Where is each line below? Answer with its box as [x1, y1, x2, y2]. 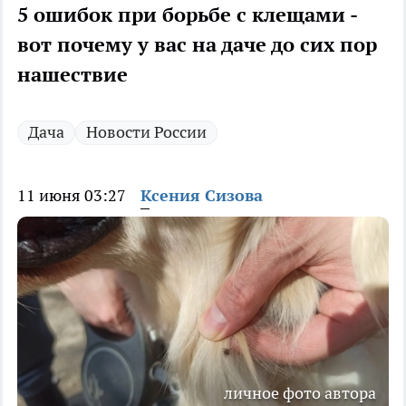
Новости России [86, 121, 207, 143]
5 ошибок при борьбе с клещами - [17, 2, 357, 28]
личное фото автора [224, 382, 376, 404]
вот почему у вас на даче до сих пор [17, 32, 377, 58]
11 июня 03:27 [17, 185, 126, 207]
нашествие [17, 62, 128, 88]
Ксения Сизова [140, 185, 263, 207]
